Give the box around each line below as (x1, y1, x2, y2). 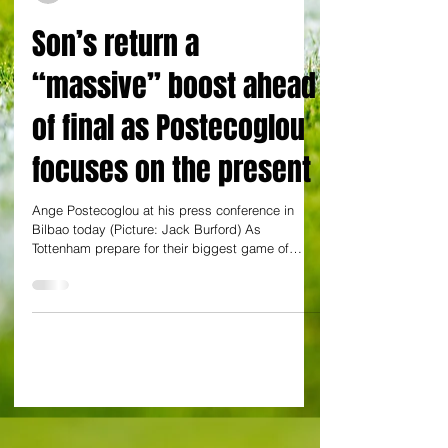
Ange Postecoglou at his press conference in (32, 246, 294, 262)
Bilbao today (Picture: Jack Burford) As (32, 265, 261, 281)
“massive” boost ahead (32, 108, 316, 152)
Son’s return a (32, 66, 199, 110)
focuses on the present (32, 192, 311, 236)
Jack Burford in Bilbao (74, 24, 194, 40)
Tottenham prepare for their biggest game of (32, 284, 289, 300)
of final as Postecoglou (32, 150, 305, 194)
